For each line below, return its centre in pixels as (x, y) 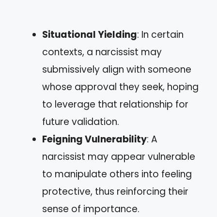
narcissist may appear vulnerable (119, 157)
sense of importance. (91, 209)
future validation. (81, 122)
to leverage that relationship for (115, 104)
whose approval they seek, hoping (120, 87)
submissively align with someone (117, 70)
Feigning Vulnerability (94, 139)
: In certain (160, 35)
